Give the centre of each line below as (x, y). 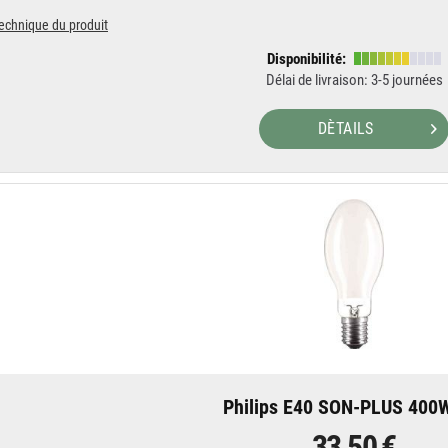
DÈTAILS (346, 128)
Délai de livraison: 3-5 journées (354, 80)
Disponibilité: (307, 59)
